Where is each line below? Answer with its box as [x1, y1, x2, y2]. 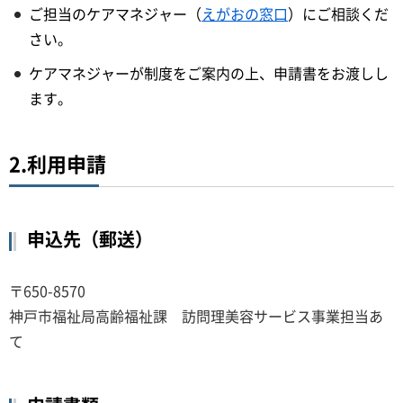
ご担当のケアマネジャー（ [29, 2, 201, 24]
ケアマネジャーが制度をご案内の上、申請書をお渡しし [29, 61, 389, 84]
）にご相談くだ [288, 2, 389, 24]
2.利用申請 [9, 148, 106, 178]
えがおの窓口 [201, 2, 288, 24]
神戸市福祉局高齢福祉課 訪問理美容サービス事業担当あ [9, 304, 383, 327]
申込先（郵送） [27, 225, 153, 252]
